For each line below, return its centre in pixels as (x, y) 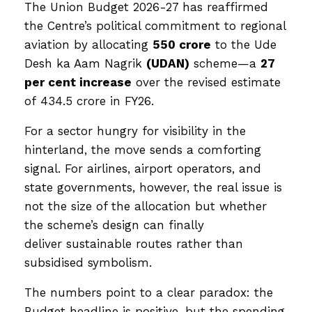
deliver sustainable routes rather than (134, 243)
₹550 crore (182, 44)
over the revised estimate (206, 82)
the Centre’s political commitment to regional (155, 25)
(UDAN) (168, 63)
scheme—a (225, 63)
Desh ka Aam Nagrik (85, 63)
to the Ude (244, 44)
